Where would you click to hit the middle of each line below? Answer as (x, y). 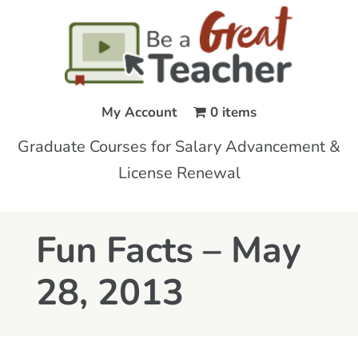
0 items (233, 113)
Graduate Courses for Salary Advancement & (179, 148)
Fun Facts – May (168, 253)
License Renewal (179, 174)
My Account (140, 113)
